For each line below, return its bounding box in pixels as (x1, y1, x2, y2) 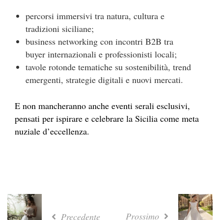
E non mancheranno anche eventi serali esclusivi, (15, 100, 190, 112)
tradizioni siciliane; (25, 23, 94, 35)
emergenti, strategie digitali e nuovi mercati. (25, 74, 183, 86)
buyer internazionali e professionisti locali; (25, 48, 177, 60)
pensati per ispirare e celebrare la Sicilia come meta (15, 112, 199, 125)
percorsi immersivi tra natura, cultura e (25, 10, 165, 22)
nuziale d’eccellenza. (15, 125, 89, 137)
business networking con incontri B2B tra (25, 35, 173, 48)
